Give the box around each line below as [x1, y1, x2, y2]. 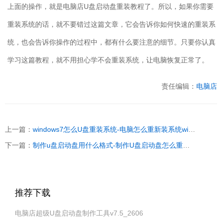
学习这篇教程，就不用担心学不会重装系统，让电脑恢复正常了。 [7, 55, 209, 64]
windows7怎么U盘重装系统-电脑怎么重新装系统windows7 [33, 125, 188, 133]
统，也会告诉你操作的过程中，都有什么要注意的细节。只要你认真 [7, 38, 216, 46]
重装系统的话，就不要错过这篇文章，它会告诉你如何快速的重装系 [7, 20, 216, 28]
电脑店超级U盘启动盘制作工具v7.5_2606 [15, 209, 143, 217]
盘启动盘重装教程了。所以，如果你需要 [89, 2, 214, 10]
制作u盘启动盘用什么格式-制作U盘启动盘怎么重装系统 [33, 141, 183, 149]
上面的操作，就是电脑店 [7, 2, 84, 10]
